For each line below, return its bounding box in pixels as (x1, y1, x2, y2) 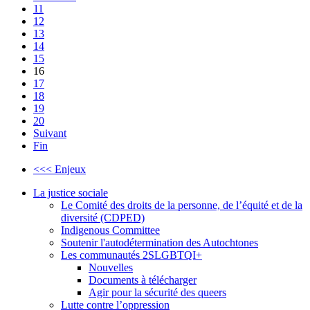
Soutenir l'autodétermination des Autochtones (61, 236, 258, 248)
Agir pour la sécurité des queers (89, 286, 226, 298)
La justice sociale (33, 186, 108, 199)
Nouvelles (89, 261, 133, 273)
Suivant (33, 127, 66, 139)
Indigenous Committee (61, 224, 160, 236)
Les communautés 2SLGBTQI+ (61, 248, 202, 261)
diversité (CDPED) (61, 211, 145, 224)
